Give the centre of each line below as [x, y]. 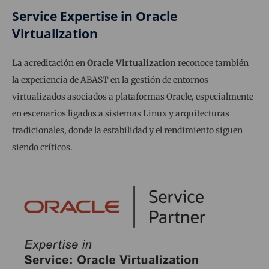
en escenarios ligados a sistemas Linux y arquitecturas [121, 114]
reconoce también [212, 63]
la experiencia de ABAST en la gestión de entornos [110, 80]
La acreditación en [50, 63]
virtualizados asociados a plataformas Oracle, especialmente [133, 97]
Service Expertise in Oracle [95, 17]
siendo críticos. [42, 147]
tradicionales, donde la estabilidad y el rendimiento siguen [127, 131]
